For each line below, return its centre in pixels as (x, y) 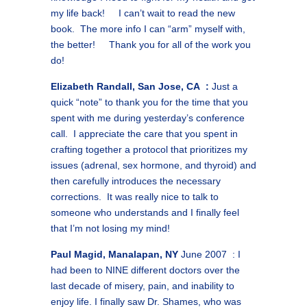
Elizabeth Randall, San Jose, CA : (130, 86)
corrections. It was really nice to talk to (135, 197)
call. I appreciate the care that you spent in (144, 134)
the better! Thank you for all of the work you (151, 45)
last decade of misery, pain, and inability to (143, 286)
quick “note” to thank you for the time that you (149, 102)
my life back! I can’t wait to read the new (143, 13)
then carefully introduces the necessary (136, 181)
